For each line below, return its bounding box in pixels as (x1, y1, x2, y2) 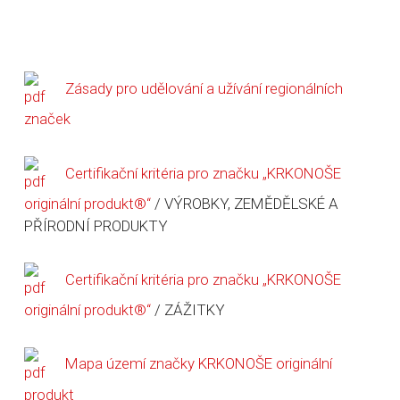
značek (23, 110, 71, 129)
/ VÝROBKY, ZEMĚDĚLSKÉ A (154, 194, 338, 212)
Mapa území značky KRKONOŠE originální (61, 354, 332, 373)
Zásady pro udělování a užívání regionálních (61, 79, 343, 98)
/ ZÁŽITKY (154, 301, 225, 320)
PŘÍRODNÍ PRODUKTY (23, 216, 168, 235)
